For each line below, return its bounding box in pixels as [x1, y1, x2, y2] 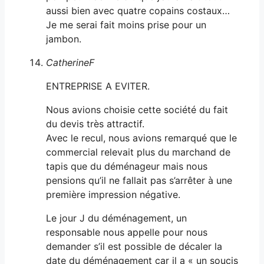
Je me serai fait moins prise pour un [46, 18, 206, 31]
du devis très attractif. [46, 117, 144, 130]
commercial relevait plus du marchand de [46, 146, 230, 158]
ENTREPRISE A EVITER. [46, 80, 150, 92]
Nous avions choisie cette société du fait [46, 103, 228, 115]
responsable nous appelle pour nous [46, 226, 207, 238]
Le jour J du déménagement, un [46, 212, 187, 224]
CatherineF [46, 56, 94, 68]
